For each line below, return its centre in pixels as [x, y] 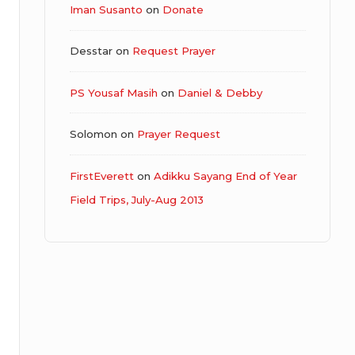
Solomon [93, 134]
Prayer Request [178, 134]
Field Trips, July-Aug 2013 [136, 199]
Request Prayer [174, 51]
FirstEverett [101, 176]
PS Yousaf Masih [113, 92]
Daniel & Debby [219, 92]
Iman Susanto [106, 9]
